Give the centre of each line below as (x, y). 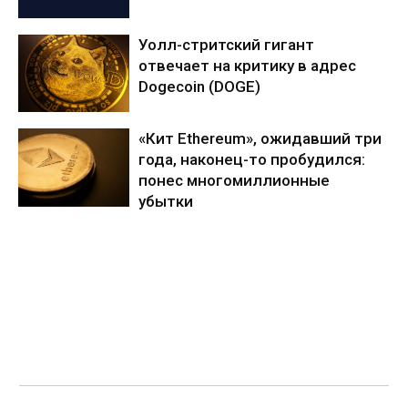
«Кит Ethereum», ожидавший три (260, 139)
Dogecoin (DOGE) (200, 86)
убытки (166, 202)
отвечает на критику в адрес (248, 65)
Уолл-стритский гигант (227, 44)
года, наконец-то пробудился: (252, 160)
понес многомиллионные (235, 181)
